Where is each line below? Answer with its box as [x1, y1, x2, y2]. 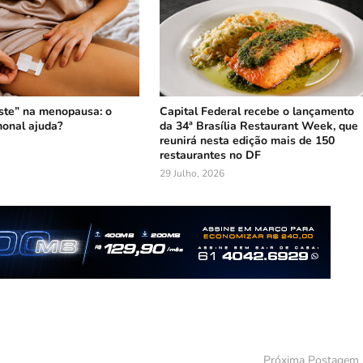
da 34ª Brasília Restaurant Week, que [160, 118, 359, 135]
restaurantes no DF [160, 147, 262, 164]
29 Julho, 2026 [160, 167, 225, 181]
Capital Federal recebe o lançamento [160, 104, 355, 120]
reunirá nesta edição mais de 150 [160, 133, 335, 149]
